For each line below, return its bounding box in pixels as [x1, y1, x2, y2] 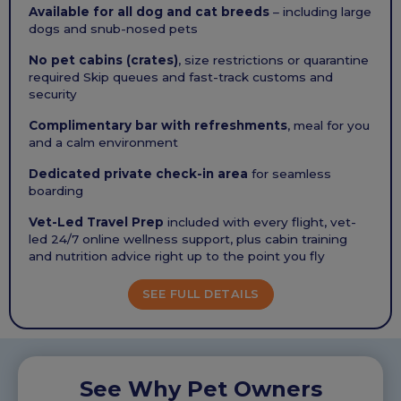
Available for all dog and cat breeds [29, 4, 269, 20]
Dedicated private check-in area [29, 166, 248, 182]
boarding [29, 183, 83, 199]
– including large [269, 4, 371, 20]
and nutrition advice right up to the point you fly [29, 249, 325, 264]
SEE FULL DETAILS [141, 287, 260, 302]
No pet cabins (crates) [29, 53, 178, 68]
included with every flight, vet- [164, 215, 356, 230]
